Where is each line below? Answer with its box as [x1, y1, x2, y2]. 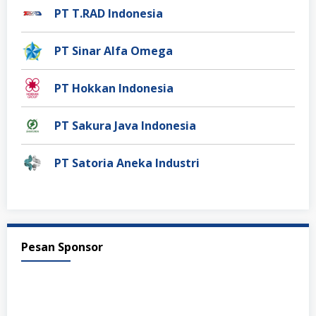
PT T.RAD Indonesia [54, 5, 163, 21]
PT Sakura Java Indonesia [54, 117, 196, 133]
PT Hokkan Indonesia [54, 80, 174, 96]
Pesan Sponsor [21, 238, 103, 255]
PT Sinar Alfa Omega [54, 42, 173, 59]
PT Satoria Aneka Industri [54, 154, 200, 171]
